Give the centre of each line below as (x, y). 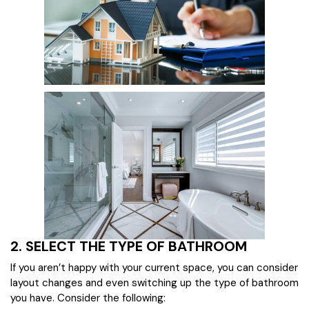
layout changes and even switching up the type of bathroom (154, 282)
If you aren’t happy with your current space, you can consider (154, 267)
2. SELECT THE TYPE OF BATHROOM (129, 246)
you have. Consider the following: (88, 298)
